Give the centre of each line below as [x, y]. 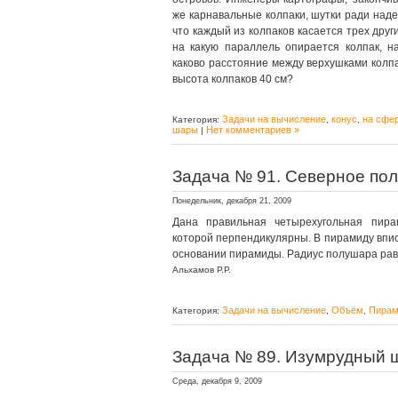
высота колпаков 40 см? [233, 79]
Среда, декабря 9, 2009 [217, 381]
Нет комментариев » [253, 130]
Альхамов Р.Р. [202, 270]
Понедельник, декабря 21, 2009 [232, 201]
